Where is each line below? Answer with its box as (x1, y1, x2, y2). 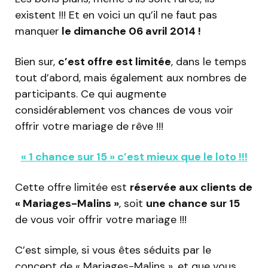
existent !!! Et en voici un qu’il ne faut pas (15, 7, 217, 22)
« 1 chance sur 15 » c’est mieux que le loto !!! (20, 149, 248, 164)
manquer (15, 23, 59, 38)
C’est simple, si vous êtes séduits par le (15, 242, 211, 257)
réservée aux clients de (130, 179, 252, 194)
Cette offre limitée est (15, 179, 130, 194)
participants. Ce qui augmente (15, 86, 166, 101)
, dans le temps (171, 54, 246, 69)
